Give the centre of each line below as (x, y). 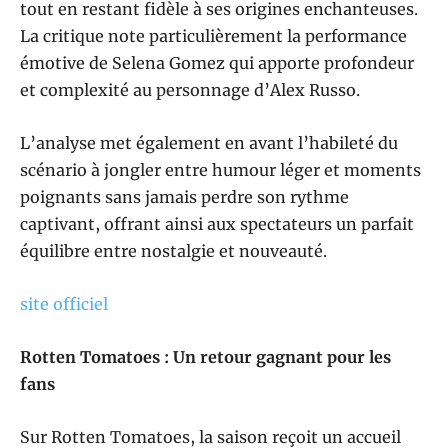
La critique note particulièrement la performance (213, 36)
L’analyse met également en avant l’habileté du (209, 143)
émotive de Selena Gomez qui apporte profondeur (217, 63)
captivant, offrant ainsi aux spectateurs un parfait (217, 224)
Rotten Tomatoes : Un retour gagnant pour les (205, 357)
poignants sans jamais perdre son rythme (184, 197)
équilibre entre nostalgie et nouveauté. (173, 251)
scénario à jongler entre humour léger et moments (220, 170)
